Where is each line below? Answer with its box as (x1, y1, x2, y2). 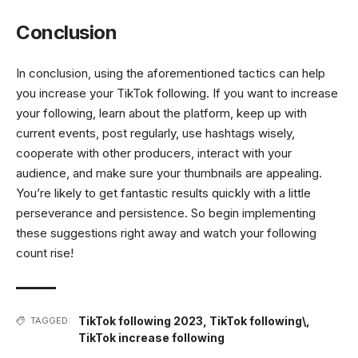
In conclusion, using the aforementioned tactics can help (16, 65, 325, 81)
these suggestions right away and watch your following (16, 225, 316, 241)
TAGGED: (30, 314, 70, 326)
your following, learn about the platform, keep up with (16, 105, 307, 121)
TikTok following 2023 (78, 313, 203, 328)
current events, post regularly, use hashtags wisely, (16, 125, 295, 141)
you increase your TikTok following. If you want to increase (16, 85, 338, 101)
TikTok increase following (78, 330, 225, 344)
